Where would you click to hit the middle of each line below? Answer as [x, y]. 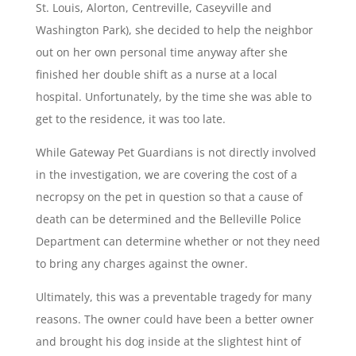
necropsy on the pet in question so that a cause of [169, 197]
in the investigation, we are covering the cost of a [166, 175]
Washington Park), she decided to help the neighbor [174, 30]
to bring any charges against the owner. [141, 264]
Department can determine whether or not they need [178, 242]
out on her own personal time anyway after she [161, 52]
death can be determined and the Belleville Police [168, 219]
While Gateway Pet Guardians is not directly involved [176, 153]
